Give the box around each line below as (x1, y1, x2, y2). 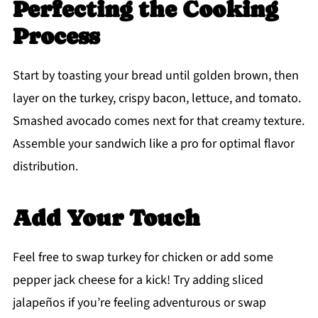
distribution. (12, 158, 78, 176)
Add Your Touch (12, 205, 200, 231)
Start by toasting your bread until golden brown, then (12, 67, 299, 85)
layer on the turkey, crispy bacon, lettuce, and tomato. (12, 89, 301, 108)
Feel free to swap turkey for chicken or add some (12, 248, 273, 267)
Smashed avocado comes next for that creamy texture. (12, 112, 305, 131)
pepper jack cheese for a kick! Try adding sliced (12, 271, 263, 290)
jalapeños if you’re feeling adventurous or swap (12, 294, 266, 312)
